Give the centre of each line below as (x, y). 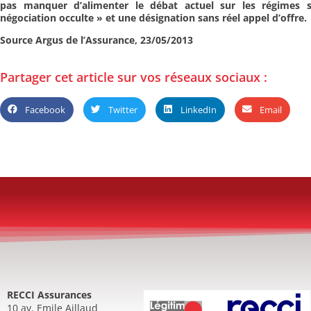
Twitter (123, 109)
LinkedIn (199, 109)
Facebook (45, 109)
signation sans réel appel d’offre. (229, 18)
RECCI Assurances (49, 294)
